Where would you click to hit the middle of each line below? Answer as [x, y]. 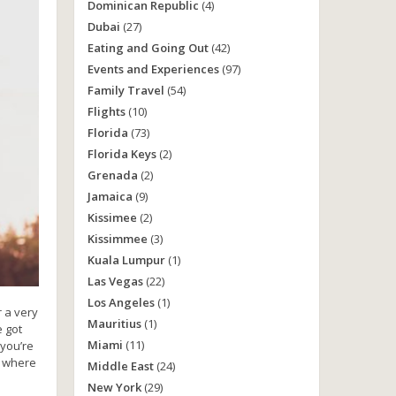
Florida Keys [122, 154]
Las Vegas [115, 281]
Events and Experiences [153, 69]
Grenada [112, 175]
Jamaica [110, 196]
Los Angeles [121, 302]
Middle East [120, 366]
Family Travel [126, 90]
